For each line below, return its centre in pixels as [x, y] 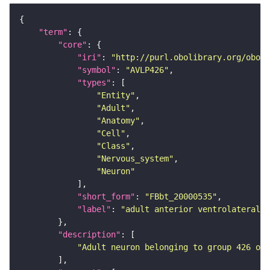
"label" [94, 209]
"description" [89, 234]
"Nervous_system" [135, 158]
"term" [53, 32]
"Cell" [111, 133]
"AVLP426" [147, 70]
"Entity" [116, 95]
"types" [94, 82]
